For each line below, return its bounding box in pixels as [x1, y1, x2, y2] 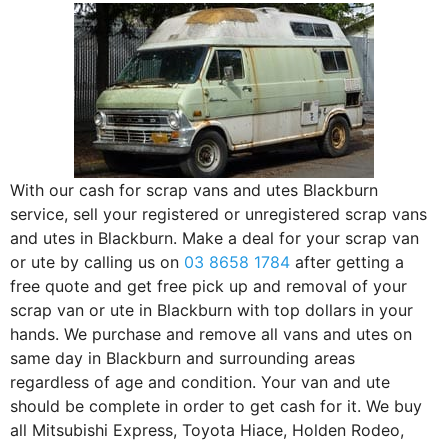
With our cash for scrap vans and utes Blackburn [10, 179, 378, 200]
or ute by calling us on [10, 251, 184, 272]
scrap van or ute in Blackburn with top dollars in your [10, 299, 413, 320]
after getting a [290, 251, 404, 272]
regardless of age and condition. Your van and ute [10, 371, 390, 392]
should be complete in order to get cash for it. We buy [10, 395, 422, 416]
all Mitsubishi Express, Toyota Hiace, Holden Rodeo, [10, 419, 404, 440]
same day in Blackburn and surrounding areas [10, 347, 355, 368]
